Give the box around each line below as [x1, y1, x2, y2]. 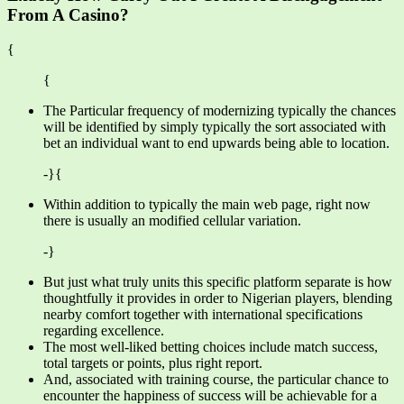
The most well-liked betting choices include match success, [43, 339, 378, 355]
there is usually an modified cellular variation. [43, 213, 301, 229]
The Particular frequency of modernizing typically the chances [43, 103, 396, 119]
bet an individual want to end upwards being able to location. [43, 135, 390, 151]
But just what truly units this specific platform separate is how [43, 274, 392, 290]
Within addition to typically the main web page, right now [43, 197, 371, 213]
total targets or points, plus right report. [43, 355, 262, 372]
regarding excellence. [43, 323, 164, 339]
